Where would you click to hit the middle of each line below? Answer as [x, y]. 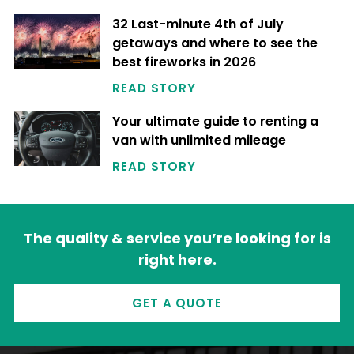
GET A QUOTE [177, 303]
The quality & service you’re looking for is [177, 239]
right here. [177, 260]
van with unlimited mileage [200, 141]
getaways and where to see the [215, 43]
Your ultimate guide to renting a [216, 122]
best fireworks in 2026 [185, 62]
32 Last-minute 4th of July [198, 24]
